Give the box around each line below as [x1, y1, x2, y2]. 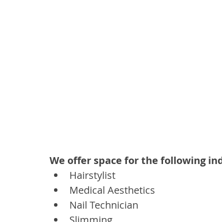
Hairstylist [69, 168, 118, 182]
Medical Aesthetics [69, 183, 155, 197]
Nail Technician [69, 198, 141, 212]
